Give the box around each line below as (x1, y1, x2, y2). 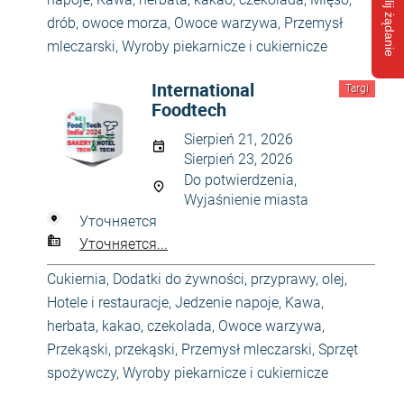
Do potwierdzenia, (184, 171, 297, 188)
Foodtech (151, 97, 226, 122)
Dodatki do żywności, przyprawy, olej (113, 271, 344, 288)
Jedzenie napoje (175, 294, 279, 311)
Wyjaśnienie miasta (184, 191, 308, 208)
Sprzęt (318, 341, 358, 358)
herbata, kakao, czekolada (47, 317, 212, 335)
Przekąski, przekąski (47, 341, 175, 358)
